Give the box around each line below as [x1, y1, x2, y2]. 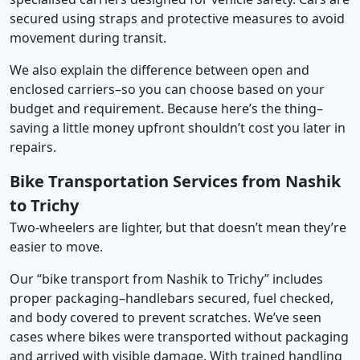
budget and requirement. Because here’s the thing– [10, 99, 323, 117]
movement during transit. [10, 28, 166, 47]
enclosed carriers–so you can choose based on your [10, 80, 325, 98]
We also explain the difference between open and [10, 60, 309, 79]
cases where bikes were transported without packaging [10, 327, 349, 346]
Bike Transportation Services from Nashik [10, 170, 341, 192]
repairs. [10, 137, 56, 156]
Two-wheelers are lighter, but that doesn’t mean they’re [10, 218, 346, 236]
